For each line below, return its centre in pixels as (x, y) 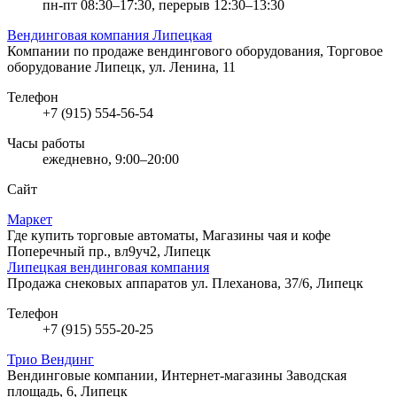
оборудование (51, 66)
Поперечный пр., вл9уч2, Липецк (109, 251)
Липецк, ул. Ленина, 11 (165, 66)
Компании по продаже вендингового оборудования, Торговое (195, 51)
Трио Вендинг (51, 359)
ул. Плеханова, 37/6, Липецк (277, 283)
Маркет (30, 219)
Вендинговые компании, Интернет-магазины (147, 375)
